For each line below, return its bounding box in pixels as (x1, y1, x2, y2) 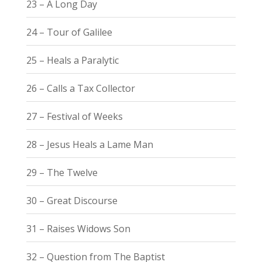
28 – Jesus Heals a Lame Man (26, 137, 153, 151)
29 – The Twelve (26, 166, 98, 179)
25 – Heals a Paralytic (26, 53, 119, 67)
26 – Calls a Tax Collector (26, 81, 135, 95)
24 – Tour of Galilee (26, 25, 112, 39)
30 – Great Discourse (26, 194, 118, 207)
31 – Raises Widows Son (26, 222, 130, 235)
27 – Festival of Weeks (26, 109, 123, 123)
